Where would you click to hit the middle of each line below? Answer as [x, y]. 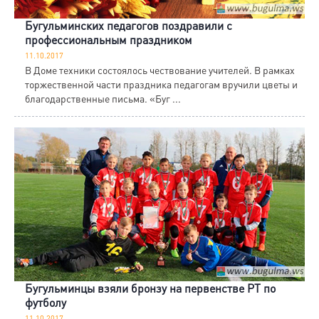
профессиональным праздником [109, 40]
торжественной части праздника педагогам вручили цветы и [161, 84]
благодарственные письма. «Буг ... [103, 99]
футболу [46, 303]
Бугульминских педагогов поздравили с [129, 26]
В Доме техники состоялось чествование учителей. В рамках [160, 70]
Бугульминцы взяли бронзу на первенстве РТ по [150, 288]
